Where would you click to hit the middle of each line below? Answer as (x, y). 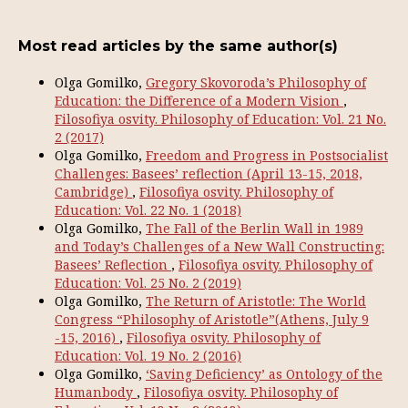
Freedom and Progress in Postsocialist (267, 155)
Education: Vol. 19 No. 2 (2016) (148, 355)
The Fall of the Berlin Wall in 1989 (255, 228)
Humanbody (96, 392)
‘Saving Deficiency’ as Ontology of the (264, 373)
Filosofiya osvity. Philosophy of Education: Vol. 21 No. (220, 118)
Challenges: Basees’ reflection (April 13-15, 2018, (209, 173)
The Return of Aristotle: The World (256, 301)
